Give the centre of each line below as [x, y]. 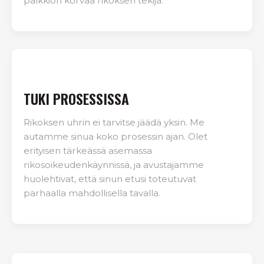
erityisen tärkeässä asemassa [88, 151]
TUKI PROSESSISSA [76, 98]
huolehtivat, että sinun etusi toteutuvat [110, 179]
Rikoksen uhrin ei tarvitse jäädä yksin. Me [114, 122]
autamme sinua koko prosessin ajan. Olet [115, 136]
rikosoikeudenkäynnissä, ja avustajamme [114, 165]
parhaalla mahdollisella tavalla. [92, 193]
